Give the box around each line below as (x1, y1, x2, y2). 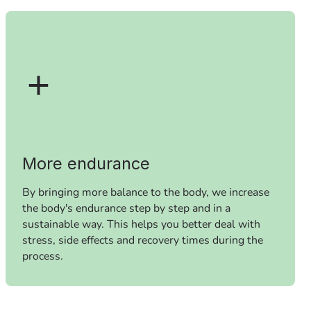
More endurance (22, 153, 150, 174)
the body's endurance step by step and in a (22, 200, 230, 216)
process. (22, 248, 63, 264)
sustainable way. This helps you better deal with (22, 216, 260, 232)
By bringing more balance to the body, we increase (22, 184, 269, 200)
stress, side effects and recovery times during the (22, 232, 263, 248)
